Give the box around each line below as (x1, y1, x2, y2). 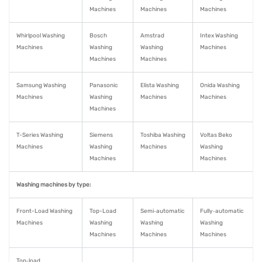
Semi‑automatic (140, 208, 185, 215)
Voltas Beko (200, 132, 232, 139)
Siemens (89, 132, 113, 139)
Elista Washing (140, 82, 179, 89)
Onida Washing (200, 82, 240, 89)
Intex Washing (200, 32, 238, 39)
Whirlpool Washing (16, 32, 65, 39)
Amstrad (140, 32, 164, 39)
